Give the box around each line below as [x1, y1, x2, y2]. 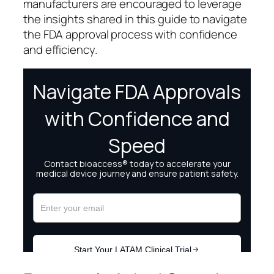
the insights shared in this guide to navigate [23, 10, 247, 27]
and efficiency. [23, 41, 97, 57]
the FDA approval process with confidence [23, 26, 237, 42]
